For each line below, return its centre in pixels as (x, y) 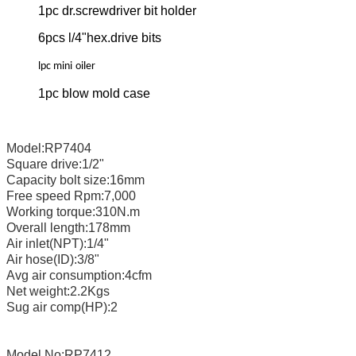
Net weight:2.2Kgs (58, 292)
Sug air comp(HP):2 (68, 308)
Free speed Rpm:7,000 (135, 196)
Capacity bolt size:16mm (75, 180)
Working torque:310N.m (75, 212)
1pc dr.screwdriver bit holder (117, 11)
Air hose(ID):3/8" (54, 260)
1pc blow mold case (94, 94)
